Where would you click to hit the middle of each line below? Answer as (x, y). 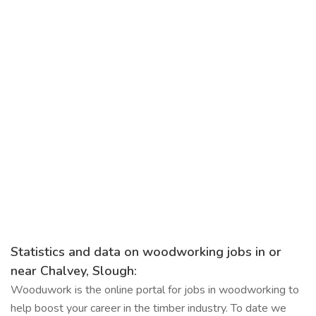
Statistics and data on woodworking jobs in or (146, 252)
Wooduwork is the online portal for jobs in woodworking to (155, 290)
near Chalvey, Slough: (74, 271)
